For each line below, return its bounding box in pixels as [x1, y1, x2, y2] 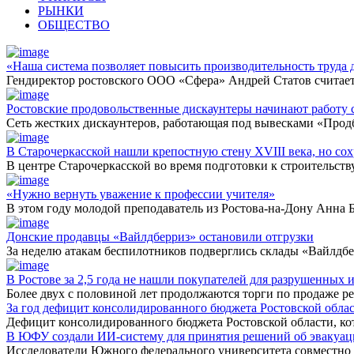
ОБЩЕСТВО [38, 18, 110, 32]
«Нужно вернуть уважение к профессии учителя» [6, 187, 275, 201]
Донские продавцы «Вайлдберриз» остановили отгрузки [6, 230, 314, 244]
